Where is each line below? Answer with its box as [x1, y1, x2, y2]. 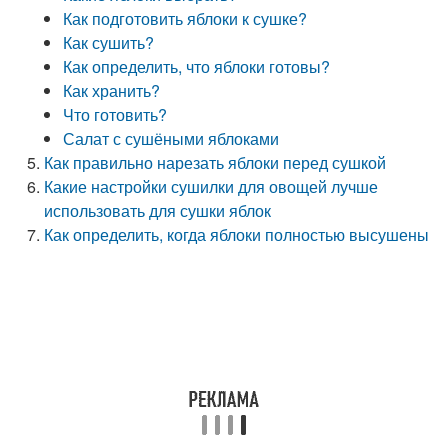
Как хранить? [63, 79, 161, 102]
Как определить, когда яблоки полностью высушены [44, 223, 430, 246]
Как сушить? [63, 31, 155, 54]
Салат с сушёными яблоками [63, 127, 280, 150]
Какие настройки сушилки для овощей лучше [44, 175, 379, 198]
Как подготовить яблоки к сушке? [63, 7, 308, 30]
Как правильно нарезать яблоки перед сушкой [44, 151, 387, 174]
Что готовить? [63, 103, 168, 126]
